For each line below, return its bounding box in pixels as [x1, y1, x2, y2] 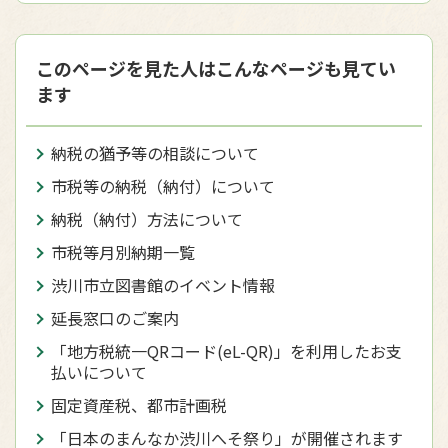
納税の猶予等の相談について [51, 140, 259, 165]
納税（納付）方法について [51, 206, 243, 231]
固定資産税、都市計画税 [51, 392, 227, 417]
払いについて [51, 359, 147, 384]
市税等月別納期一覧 [51, 239, 195, 264]
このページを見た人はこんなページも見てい [36, 54, 396, 81]
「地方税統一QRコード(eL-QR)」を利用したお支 [51, 338, 402, 363]
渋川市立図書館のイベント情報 [51, 272, 275, 297]
